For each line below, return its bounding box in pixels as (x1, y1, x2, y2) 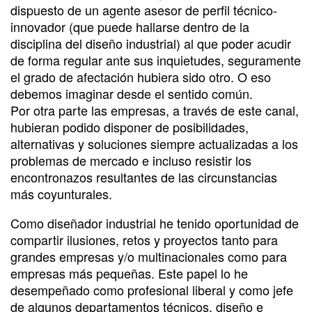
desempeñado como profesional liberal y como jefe (10, 280, 293, 299)
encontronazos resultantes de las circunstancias (10, 167, 277, 186)
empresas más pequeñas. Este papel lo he (10, 263, 248, 282)
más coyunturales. (10, 184, 112, 203)
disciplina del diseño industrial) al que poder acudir (10, 33, 291, 52)
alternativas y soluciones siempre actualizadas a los (10, 134, 298, 153)
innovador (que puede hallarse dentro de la (10, 17, 249, 36)
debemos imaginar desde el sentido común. (10, 84, 253, 102)
